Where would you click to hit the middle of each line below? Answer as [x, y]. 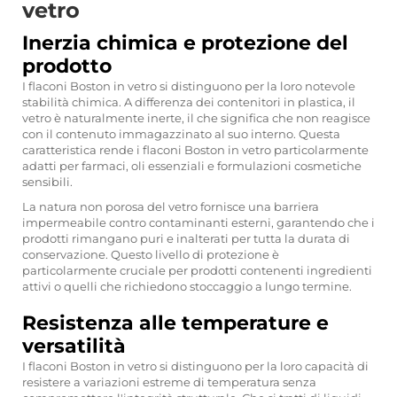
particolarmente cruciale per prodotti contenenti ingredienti [197, 270]
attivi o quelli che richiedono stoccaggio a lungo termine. [187, 286]
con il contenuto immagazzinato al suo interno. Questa [181, 134]
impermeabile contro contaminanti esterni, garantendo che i [198, 222]
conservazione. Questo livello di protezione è [151, 254]
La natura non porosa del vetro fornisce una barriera [171, 206]
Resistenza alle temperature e [175, 323]
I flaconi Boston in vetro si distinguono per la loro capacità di [195, 366]
